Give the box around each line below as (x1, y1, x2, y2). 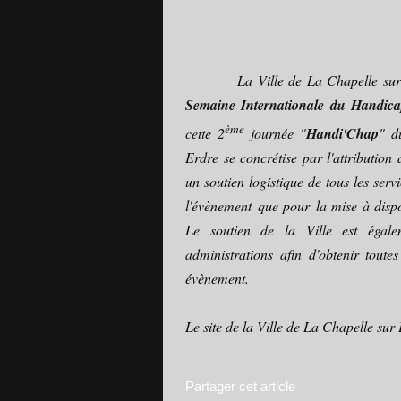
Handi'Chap (306, 124, 380, 144)
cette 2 (185, 124, 225, 143)
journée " (243, 124, 307, 143)
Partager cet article (185, 379, 295, 395)
